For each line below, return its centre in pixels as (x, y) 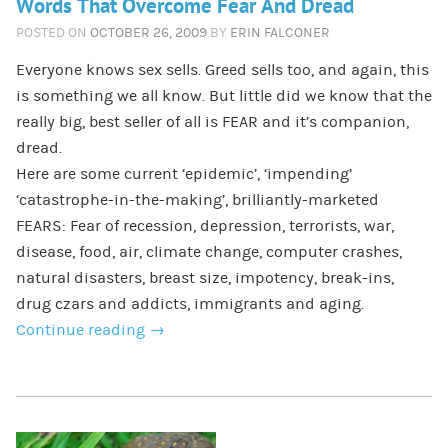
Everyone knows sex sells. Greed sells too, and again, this (222, 69)
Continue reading (82, 329)
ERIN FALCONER (279, 32)
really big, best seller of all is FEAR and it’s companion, (212, 121)
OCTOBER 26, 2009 (148, 32)
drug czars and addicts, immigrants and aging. (189, 303)
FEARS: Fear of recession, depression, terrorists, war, (204, 225)
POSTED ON (51, 32)
